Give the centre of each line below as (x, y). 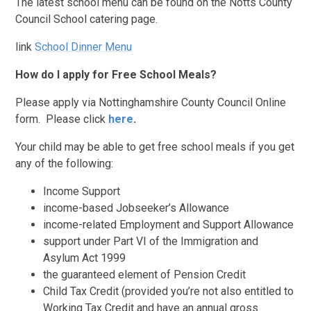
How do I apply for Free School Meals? (116, 74)
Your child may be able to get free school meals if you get (155, 146)
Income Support (82, 191)
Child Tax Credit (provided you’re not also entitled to (169, 291)
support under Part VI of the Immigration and (151, 241)
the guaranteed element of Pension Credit (145, 274)
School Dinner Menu (84, 47)
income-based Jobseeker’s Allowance (136, 208)
